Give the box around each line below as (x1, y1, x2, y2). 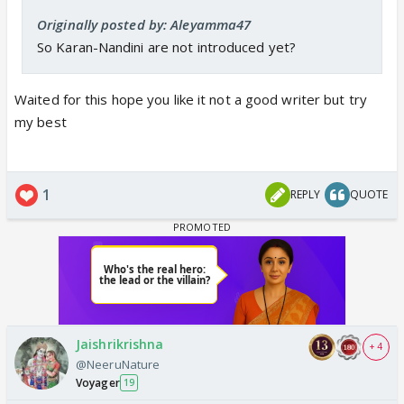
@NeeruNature (76, 355, 161, 372)
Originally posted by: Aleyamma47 (37, 14, 252, 33)
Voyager (76, 374, 120, 390)
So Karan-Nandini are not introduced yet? (37, 37, 296, 56)
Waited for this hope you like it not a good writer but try (14, 89, 367, 108)
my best (14, 112, 67, 131)
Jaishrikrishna (76, 335, 164, 353)
